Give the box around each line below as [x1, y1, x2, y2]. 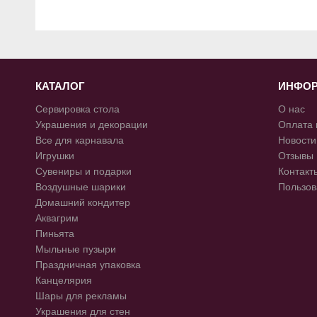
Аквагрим [35, 212, 79, 224]
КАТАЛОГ [35, 80, 85, 93]
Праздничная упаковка [35, 259, 141, 271]
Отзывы [277, 150, 313, 162]
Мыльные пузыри [35, 243, 116, 255]
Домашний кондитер [35, 197, 130, 209]
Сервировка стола [35, 103, 120, 115]
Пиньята [35, 228, 74, 240]
